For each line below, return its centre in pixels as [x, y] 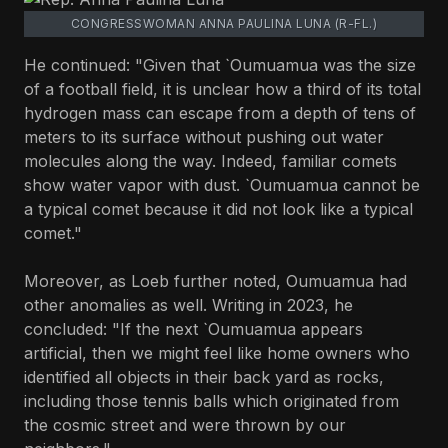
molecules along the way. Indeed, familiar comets [210, 160]
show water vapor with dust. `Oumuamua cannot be [222, 184]
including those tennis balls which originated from [211, 400]
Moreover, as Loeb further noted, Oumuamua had [215, 280]
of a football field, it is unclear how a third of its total [222, 88]
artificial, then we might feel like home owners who [217, 352]
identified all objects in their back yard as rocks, [204, 376]
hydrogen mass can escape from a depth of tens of [220, 112]
